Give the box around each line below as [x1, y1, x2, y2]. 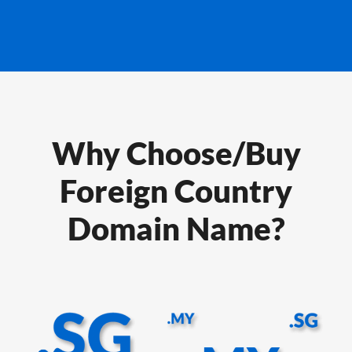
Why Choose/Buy [51, 134, 301, 173]
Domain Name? [67, 210, 285, 248]
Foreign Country [60, 172, 292, 211]
